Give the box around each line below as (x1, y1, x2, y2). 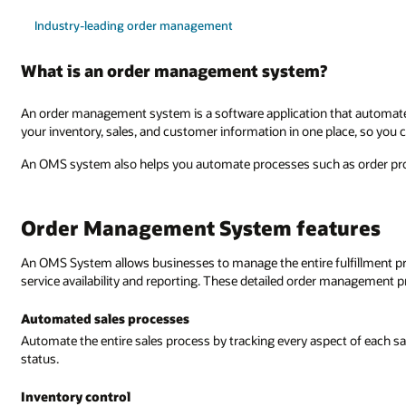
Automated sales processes (21, 310, 190, 328)
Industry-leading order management (34, 17, 233, 33)
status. (21, 349, 60, 367)
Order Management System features (21, 215, 382, 241)
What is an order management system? (21, 59, 328, 82)
